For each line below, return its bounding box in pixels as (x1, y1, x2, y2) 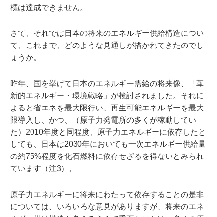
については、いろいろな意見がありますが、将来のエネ (10, 202, 204, 211)
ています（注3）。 (10, 164, 77, 173)
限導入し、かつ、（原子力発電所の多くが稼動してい (10, 116, 196, 124)
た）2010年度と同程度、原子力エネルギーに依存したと (10, 128, 206, 137)
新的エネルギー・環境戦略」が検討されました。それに (10, 92, 204, 100)
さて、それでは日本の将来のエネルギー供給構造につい (10, 29, 204, 38)
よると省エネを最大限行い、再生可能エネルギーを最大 (10, 104, 204, 112)
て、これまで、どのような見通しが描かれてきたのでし (10, 41, 204, 50)
